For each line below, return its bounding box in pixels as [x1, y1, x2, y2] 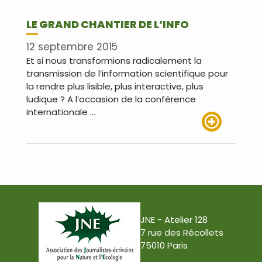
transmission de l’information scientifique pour [26, 67, 228, 80]
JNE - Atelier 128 [140, 213, 208, 226]
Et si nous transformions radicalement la [26, 54, 202, 67]
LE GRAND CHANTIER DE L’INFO [26, 16, 189, 32]
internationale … [26, 106, 95, 119]
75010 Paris [140, 239, 188, 252]
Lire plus [202, 132, 236, 144]
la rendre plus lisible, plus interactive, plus [26, 80, 204, 93]
